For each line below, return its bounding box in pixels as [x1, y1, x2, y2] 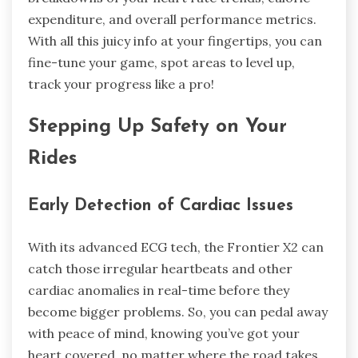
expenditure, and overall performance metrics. [28, 11, 316, 28]
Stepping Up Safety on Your [28, 117, 287, 137]
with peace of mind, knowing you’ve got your [28, 324, 300, 341]
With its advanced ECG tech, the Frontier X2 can [28, 238, 324, 255]
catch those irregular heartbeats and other [28, 260, 292, 276]
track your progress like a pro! [28, 76, 214, 93]
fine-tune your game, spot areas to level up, [28, 54, 295, 71]
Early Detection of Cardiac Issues [28, 197, 293, 214]
